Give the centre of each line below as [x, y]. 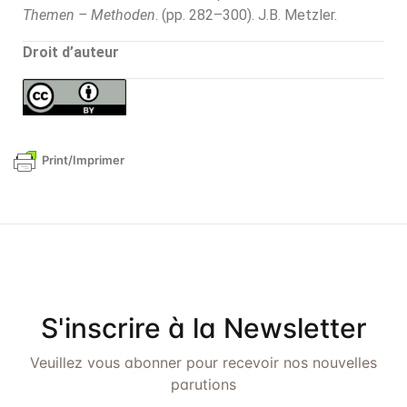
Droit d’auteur [71, 52]
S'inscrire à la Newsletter [203, 328]
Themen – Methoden [89, 15]
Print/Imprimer [83, 159]
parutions [203, 384]
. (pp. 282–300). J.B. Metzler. [246, 15]
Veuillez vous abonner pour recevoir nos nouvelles [203, 362]
